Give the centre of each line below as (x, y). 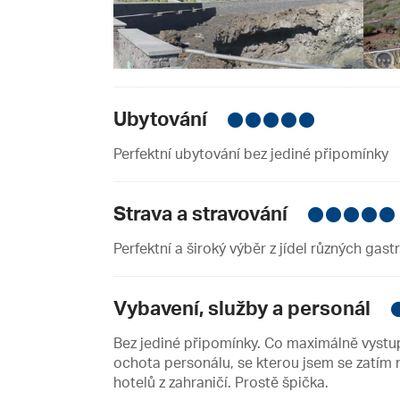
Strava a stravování (203, 213)
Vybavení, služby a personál (244, 308)
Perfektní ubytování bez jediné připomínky (251, 154)
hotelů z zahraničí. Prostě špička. (221, 383)
